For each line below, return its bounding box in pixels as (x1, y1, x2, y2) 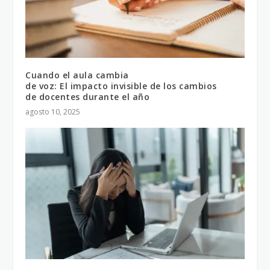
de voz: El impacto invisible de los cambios (25, 80, 217, 92)
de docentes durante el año (25, 91, 150, 103)
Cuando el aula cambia (25, 69, 129, 81)
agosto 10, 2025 (25, 107, 81, 118)
